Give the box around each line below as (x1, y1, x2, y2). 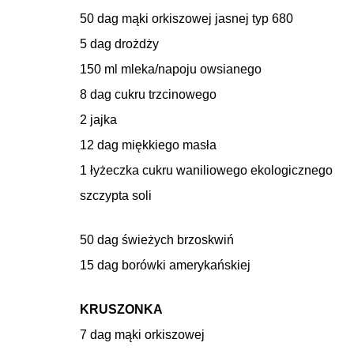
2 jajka (80, 113, 117, 126)
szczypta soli (80, 189, 152, 202)
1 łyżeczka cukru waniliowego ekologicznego (80, 164, 333, 177)
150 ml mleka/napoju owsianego (80, 62, 262, 76)
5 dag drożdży (80, 37, 159, 51)
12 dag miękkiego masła (80, 138, 217, 152)
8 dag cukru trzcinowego (80, 88, 217, 101)
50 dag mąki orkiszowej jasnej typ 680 (80, 12, 293, 25)
